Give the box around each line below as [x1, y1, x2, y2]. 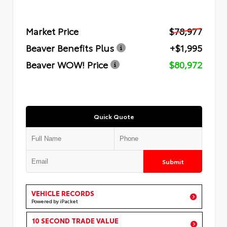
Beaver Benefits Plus [26, 41, 114, 54]
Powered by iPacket [31, 197, 78, 205]
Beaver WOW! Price [26, 57, 108, 71]
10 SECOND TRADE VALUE [32, 215, 119, 225]
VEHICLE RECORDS [31, 188, 94, 198]
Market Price [26, 24, 79, 37]
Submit [162, 157, 184, 166]
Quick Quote [94, 111, 134, 121]
